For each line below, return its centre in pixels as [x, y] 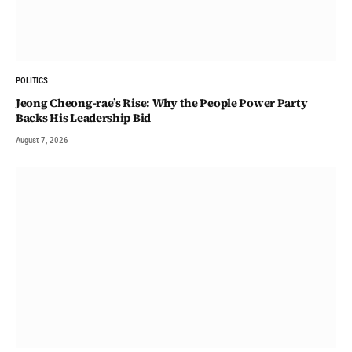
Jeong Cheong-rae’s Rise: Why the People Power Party [162, 103]
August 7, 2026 [42, 141]
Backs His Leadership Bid [84, 118]
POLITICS [32, 81]
